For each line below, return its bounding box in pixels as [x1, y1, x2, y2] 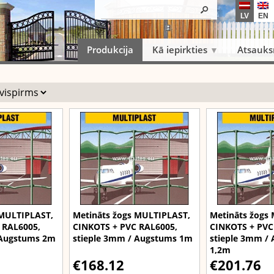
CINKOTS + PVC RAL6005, [73, 220, 177, 232]
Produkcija [87, 43, 134, 56]
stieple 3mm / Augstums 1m [73, 232, 193, 244]
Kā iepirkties [152, 43, 207, 56]
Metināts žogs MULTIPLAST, [73, 209, 190, 221]
